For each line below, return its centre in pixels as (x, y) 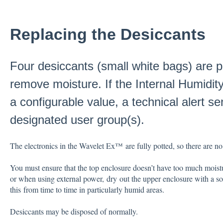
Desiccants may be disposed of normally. (74, 212)
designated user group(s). (77, 120)
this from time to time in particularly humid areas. (87, 190)
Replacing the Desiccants (108, 34)
